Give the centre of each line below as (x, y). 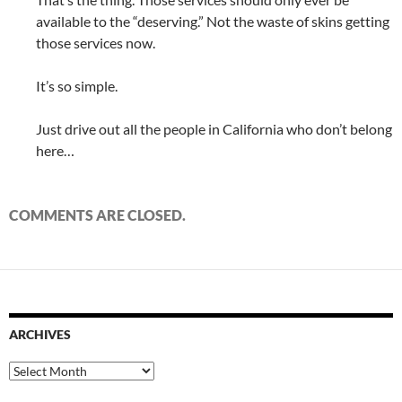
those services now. (96, 43)
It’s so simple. (77, 86)
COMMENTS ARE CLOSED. (97, 215)
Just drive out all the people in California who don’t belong (214, 129)
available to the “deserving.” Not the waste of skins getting (213, 22)
